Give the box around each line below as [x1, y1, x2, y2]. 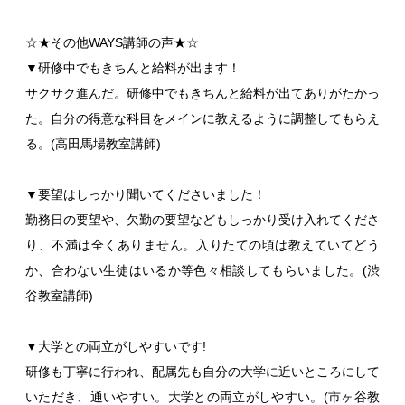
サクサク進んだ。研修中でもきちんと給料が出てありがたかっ [25, 85, 380, 100]
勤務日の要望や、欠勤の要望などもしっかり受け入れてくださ [25, 212, 380, 227]
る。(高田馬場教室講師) [25, 136, 161, 151]
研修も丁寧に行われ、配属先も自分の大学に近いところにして [25, 363, 380, 379]
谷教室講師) [25, 287, 93, 303]
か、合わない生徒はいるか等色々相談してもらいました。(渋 [25, 262, 380, 278]
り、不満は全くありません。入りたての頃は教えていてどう [25, 237, 380, 252]
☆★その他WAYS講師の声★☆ [25, 34, 199, 50]
